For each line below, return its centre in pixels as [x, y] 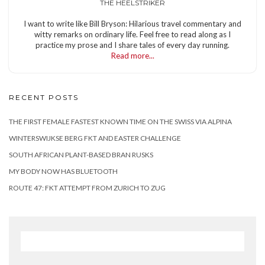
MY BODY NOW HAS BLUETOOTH [63, 171]
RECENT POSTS [44, 97]
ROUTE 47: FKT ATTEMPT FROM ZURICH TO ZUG [87, 188]
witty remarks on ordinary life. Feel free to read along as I [132, 34]
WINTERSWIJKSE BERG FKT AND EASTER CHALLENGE [95, 138]
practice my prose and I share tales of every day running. [132, 45]
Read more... [132, 55]
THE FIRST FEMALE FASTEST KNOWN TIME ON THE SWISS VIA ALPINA [120, 121]
